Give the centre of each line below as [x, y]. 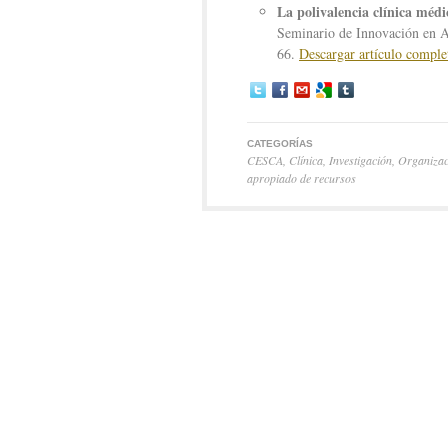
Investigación [360, 160]
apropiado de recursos [301, 178]
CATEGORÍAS [280, 143]
